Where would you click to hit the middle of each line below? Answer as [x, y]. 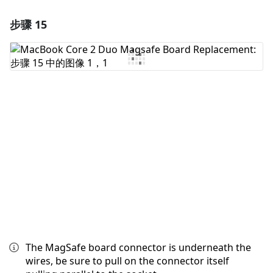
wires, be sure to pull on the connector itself [127, 261]
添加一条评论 [140, 23]
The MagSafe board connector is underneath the [138, 248]
